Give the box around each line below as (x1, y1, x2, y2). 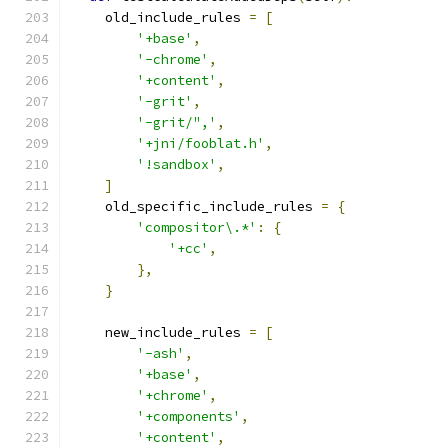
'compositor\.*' (137, 219, 257, 236)
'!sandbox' (137, 156, 217, 173)
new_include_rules (73, 324, 249, 341)
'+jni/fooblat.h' (137, 135, 265, 152)
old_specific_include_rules (73, 198, 321, 215)
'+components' (137, 408, 241, 425)
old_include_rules (73, 9, 249, 26)
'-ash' (137, 345, 185, 362)
